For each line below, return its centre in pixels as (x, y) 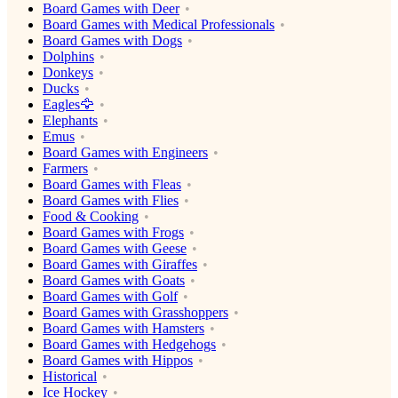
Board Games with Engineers (125, 153)
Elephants (70, 121)
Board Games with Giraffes (120, 265)
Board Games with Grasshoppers (135, 313)
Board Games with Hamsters (123, 329)
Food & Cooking (91, 217)
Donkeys (68, 73)
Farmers (65, 169)
